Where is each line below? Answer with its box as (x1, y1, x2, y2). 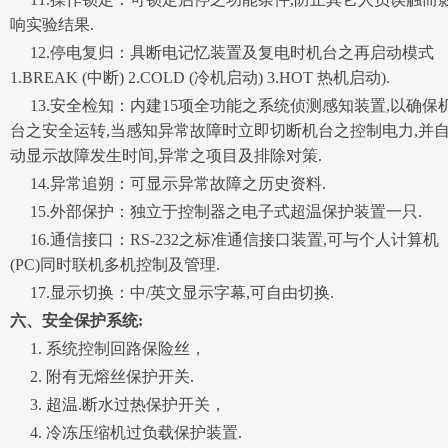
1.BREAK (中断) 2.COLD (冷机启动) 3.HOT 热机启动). (10, 69, 390, 87)
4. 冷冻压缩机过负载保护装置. (10, 424, 242, 442)
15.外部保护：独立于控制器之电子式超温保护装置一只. (10, 203, 422, 221)
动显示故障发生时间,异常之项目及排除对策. (10, 147, 322, 165)
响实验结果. (10, 16, 94, 34)
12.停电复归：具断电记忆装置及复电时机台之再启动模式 (10, 44, 434, 62)
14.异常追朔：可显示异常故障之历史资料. (10, 175, 326, 193)
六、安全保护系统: (10, 312, 143, 330)
